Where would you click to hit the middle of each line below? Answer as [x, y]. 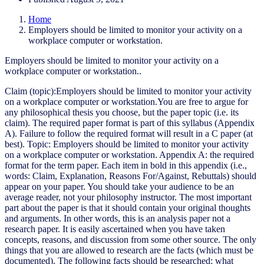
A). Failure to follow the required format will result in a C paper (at [129, 133]
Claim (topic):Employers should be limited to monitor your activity [128, 91]
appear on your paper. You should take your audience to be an [119, 186]
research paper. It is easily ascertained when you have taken [115, 229]
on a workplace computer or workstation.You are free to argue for [126, 101]
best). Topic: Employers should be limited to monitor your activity [127, 144]
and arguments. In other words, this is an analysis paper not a [118, 218]
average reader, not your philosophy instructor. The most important [128, 197]
